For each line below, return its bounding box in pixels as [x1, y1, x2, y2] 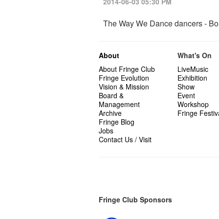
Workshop [177, 99, 209, 109]
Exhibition [177, 73, 207, 83]
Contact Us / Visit [99, 134, 152, 144]
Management [99, 99, 140, 109]
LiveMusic [177, 64, 208, 74]
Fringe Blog [99, 117, 134, 127]
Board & [99, 90, 124, 100]
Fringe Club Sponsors [99, 195, 172, 204]
